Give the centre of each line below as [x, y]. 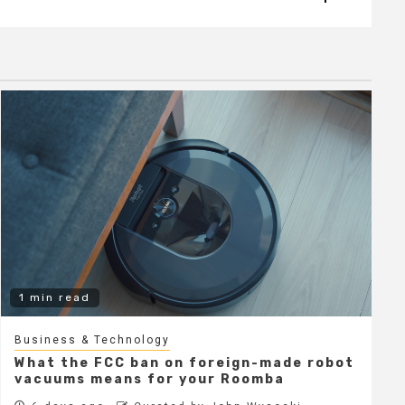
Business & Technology [92, 339]
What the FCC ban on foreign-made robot [184, 363]
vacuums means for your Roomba [149, 379]
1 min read [54, 297]
